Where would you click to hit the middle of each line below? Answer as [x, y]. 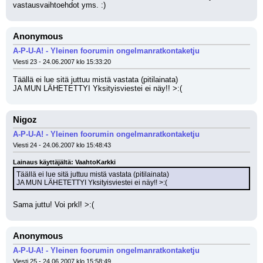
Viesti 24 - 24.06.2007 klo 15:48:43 [62, 145]
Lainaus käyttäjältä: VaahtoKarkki [64, 162]
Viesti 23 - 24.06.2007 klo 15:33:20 [62, 62]
